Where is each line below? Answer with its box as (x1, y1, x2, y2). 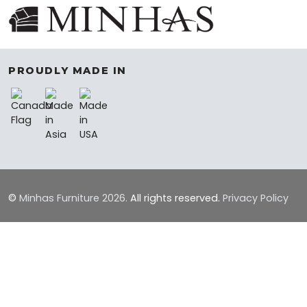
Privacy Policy (223, 191, 288, 206)
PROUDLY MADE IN (8, 64, 127, 77)
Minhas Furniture (19, 191, 102, 206)
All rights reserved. (127, 191, 223, 206)
